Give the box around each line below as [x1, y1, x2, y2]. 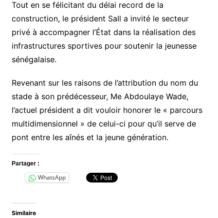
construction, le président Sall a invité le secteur [11, 13, 189, 23]
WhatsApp [37, 173, 66, 182]
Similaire [11, 209, 36, 217]
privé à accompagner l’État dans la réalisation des [11, 27, 196, 37]
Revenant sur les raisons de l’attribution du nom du [11, 77, 198, 88]
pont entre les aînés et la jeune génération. [11, 132, 168, 142]
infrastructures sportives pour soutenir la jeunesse [11, 40, 197, 51]
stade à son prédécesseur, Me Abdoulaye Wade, [11, 91, 188, 101]
